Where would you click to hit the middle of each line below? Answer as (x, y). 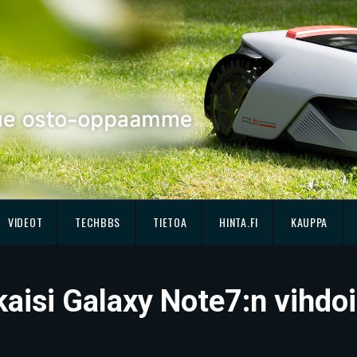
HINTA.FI (239, 222)
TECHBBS (98, 222)
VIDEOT (25, 222)
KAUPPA (309, 222)
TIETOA (170, 222)
